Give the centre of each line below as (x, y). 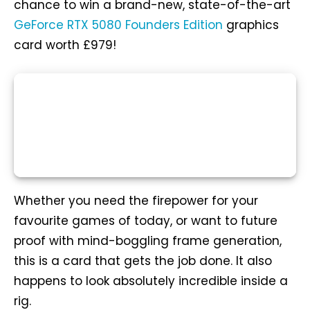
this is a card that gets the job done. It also (143, 261)
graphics (251, 25)
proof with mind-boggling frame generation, (148, 241)
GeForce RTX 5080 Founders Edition (118, 25)
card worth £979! (65, 45)
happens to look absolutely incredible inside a (151, 281)
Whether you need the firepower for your (136, 201)
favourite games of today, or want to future (146, 221)
